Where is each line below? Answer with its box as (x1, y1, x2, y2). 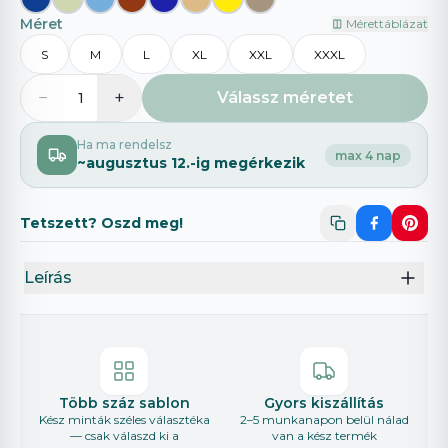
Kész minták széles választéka (38, 412, 210, 428)
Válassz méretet (217, 88, 353, 108)
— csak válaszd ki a (69, 428, 179, 444)
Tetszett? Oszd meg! (20, 214, 183, 233)
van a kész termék (271, 428, 377, 444)
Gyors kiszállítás (264, 394, 384, 413)
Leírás (24, 268, 72, 288)
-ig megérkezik (190, 154, 305, 173)
